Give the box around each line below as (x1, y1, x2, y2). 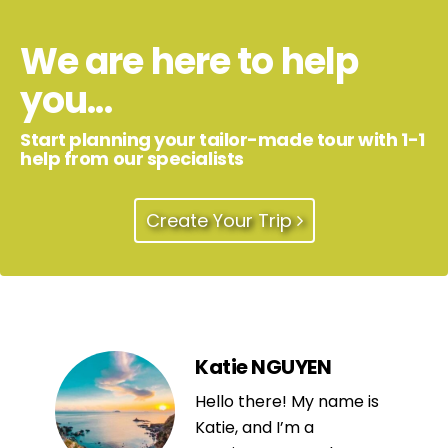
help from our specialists (20, 146, 244, 172)
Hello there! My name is (195, 390, 379, 414)
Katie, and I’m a (195, 416, 314, 440)
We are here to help (20, 36, 358, 88)
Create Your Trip (145, 208, 297, 234)
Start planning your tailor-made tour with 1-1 (20, 127, 425, 153)
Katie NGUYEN (195, 353, 331, 382)
